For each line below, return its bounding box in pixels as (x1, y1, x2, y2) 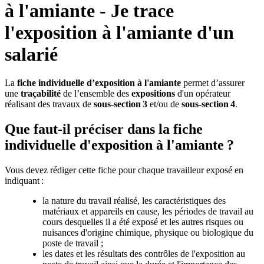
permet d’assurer (181, 78, 245, 88)
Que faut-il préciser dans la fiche (5, 121, 203, 137)
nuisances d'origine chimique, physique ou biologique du (42, 227, 253, 238)
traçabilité (21, 88, 63, 99)
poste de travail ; (42, 238, 103, 249)
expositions (131, 88, 177, 99)
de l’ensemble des (63, 88, 131, 99)
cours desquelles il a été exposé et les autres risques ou (42, 217, 243, 227)
